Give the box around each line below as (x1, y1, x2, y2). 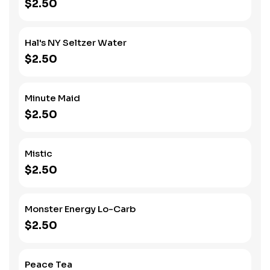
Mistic (25, 148, 52, 159)
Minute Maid (25, 92, 80, 104)
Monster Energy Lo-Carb (25, 203, 136, 215)
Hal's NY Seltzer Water (25, 37, 127, 48)
